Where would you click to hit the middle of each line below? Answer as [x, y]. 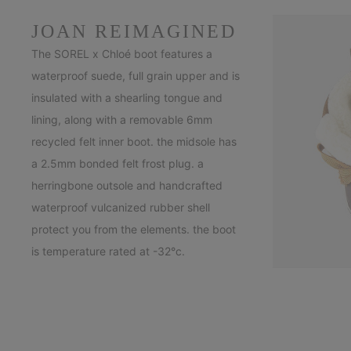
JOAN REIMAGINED [134, 32]
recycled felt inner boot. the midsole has [134, 142]
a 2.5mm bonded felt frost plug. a [118, 164]
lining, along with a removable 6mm [122, 120]
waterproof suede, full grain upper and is [136, 76]
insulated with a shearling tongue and [127, 98]
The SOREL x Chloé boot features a [122, 54]
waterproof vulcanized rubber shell [121, 208]
